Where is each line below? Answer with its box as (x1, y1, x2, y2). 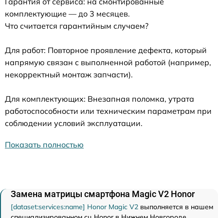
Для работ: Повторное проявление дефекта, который (5, 45, 207, 55)
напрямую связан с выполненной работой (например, (5, 57, 211, 67)
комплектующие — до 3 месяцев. (5, 9, 130, 18)
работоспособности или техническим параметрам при (5, 106, 212, 116)
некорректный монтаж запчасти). (5, 70, 133, 79)
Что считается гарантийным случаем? (5, 21, 148, 31)
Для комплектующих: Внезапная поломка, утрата (5, 94, 194, 104)
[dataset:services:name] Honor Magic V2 (11, 202, 138, 211)
